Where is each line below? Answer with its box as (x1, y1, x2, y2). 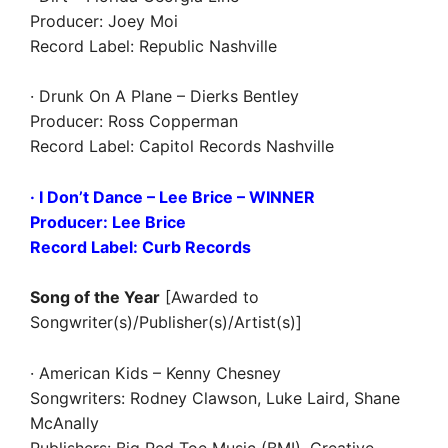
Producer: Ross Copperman (30, 111, 238, 131)
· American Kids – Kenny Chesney (30, 362, 281, 383)
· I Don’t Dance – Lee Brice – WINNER (30, 186, 315, 207)
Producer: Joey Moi (30, 10, 178, 31)
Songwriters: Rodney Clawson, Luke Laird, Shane (30, 387, 400, 408)
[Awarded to (160, 287, 259, 307)
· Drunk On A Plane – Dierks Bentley (30, 86, 299, 106)
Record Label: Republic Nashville (30, 35, 277, 56)
